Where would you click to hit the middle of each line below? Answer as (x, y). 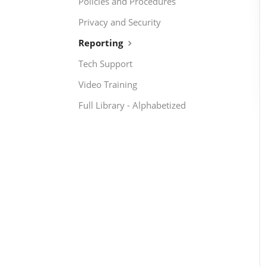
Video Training (108, 84)
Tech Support (105, 64)
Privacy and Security (120, 22)
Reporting (102, 43)
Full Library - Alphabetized (132, 105)
